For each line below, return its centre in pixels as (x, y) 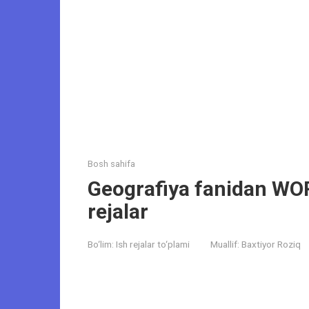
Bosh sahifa (111, 164)
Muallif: (225, 245)
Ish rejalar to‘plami (153, 245)
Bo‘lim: (101, 245)
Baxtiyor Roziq (271, 245)
